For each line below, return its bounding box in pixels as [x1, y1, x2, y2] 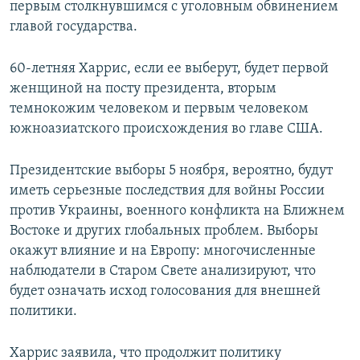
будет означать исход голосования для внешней [10, 283, 321, 299]
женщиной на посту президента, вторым [10, 80, 276, 96]
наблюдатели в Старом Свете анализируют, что [10, 263, 316, 279]
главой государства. [10, 18, 137, 35]
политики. [10, 303, 77, 319]
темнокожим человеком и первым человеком [10, 100, 309, 117]
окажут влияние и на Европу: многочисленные [10, 243, 316, 259]
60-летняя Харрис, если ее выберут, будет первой [10, 60, 329, 76]
